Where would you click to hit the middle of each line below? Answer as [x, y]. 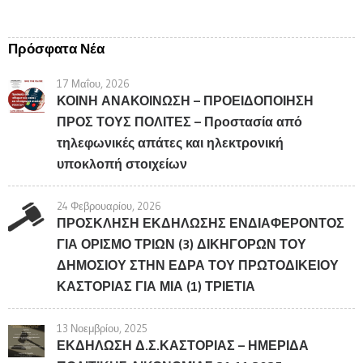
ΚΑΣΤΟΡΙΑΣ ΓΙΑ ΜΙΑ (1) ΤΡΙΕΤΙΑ [156, 286]
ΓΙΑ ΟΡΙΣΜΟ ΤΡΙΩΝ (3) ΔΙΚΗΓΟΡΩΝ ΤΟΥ [181, 243]
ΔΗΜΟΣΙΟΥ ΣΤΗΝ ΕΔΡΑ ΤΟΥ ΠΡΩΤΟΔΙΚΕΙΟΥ [198, 265]
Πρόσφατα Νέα [56, 48]
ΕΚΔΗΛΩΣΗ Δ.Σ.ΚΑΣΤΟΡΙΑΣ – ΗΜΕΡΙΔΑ [183, 345]
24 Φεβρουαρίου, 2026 [109, 205]
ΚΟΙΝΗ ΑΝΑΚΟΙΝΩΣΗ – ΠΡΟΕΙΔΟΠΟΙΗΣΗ [185, 100]
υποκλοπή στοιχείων [122, 163]
